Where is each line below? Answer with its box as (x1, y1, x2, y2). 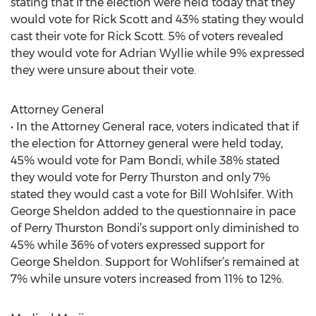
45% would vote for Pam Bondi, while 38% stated (11, 154, 280, 167)
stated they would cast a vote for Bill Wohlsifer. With (11, 188, 293, 201)
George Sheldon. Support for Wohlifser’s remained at (11, 255, 299, 269)
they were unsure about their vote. (11, 63, 196, 77)
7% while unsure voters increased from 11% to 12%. (11, 272, 284, 286)
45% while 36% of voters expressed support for (11, 238, 265, 252)
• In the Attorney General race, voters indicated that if (11, 120, 298, 133)
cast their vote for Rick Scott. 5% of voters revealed (11, 30, 284, 43)
